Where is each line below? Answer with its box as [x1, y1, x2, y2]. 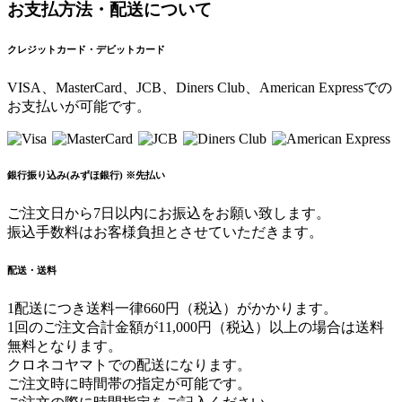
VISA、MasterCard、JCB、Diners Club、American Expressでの [7, 80, 392, 96]
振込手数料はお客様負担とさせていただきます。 [7, 224, 323, 240]
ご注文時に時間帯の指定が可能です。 [7, 376, 251, 392]
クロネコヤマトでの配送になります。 [7, 357, 251, 373]
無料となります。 [7, 338, 122, 354]
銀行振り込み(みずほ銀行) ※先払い [7, 170, 165, 181]
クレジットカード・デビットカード [7, 44, 165, 56]
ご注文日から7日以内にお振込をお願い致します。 [7, 205, 330, 222]
